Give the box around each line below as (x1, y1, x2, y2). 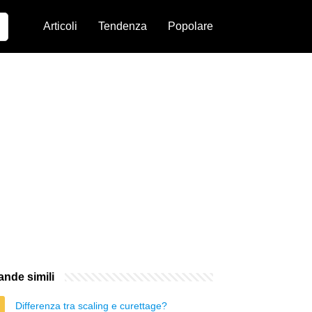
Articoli (43, 20, 77, 32)
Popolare (168, 20, 213, 32)
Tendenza (98, 20, 147, 32)
